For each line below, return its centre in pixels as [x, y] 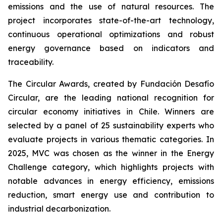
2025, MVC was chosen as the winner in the [97, 153]
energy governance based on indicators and [111, 48]
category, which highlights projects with [131, 167]
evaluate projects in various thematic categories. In [111, 139]
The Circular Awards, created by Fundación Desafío [111, 84]
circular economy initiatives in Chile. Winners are [111, 111]
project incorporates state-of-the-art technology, [111, 20]
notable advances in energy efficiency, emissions [111, 181]
